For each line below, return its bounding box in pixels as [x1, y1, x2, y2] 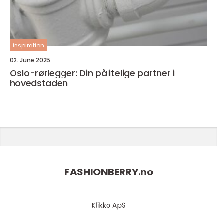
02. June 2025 [10, 56, 50, 64]
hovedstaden [10, 77, 68, 89]
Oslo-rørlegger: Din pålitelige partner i [10, 67, 175, 79]
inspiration [13, 41, 44, 49]
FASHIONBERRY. [64, 165, 140, 179]
